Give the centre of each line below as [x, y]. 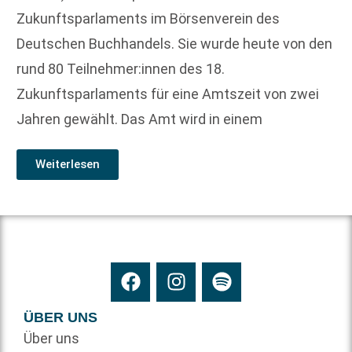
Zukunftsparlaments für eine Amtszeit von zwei [168, 93]
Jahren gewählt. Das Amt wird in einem [139, 119]
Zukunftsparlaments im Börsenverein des [148, 18]
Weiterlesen [68, 164]
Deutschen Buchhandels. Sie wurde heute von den [174, 43]
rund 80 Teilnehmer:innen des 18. [121, 68]
